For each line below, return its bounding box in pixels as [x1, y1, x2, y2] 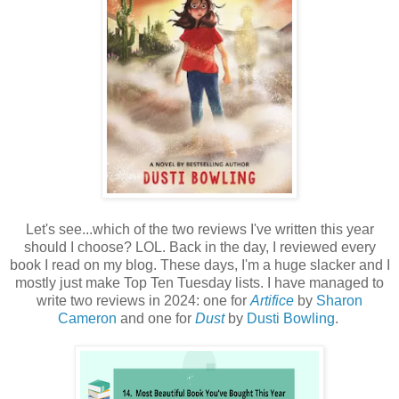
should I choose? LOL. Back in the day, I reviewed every [23, 239, 376, 255]
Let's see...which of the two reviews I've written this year [25, 221, 374, 237]
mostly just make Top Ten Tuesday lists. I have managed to [15, 274, 384, 290]
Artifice [250, 292, 294, 308]
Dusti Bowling [246, 310, 335, 326]
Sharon [316, 292, 362, 308]
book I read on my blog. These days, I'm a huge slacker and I [9, 256, 390, 273]
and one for [116, 310, 195, 326]
